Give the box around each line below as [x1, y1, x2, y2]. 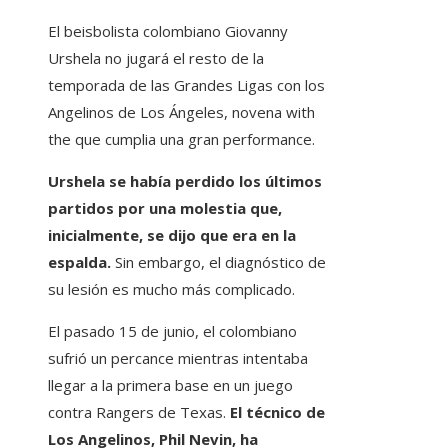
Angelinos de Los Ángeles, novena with [48, 101, 315, 122]
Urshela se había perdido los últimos [48, 170, 322, 191]
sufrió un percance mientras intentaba [48, 347, 308, 368]
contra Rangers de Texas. [48, 401, 230, 422]
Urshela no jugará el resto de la [48, 47, 264, 68]
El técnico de [230, 401, 325, 422]
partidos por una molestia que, [48, 197, 282, 218]
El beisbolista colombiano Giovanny [48, 20, 288, 41]
